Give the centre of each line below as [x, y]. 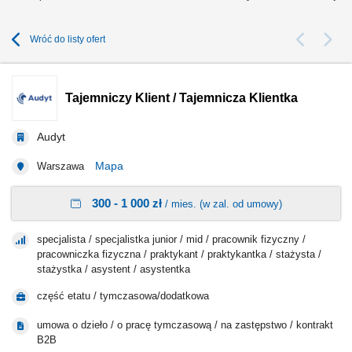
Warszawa [62, 166]
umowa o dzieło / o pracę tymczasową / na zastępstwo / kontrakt [185, 325]
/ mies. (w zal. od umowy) [222, 204]
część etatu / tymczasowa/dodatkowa [123, 296]
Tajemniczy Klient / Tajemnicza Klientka [181, 98]
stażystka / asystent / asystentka [114, 269]
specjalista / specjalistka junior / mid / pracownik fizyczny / [171, 239]
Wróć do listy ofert [68, 40]
